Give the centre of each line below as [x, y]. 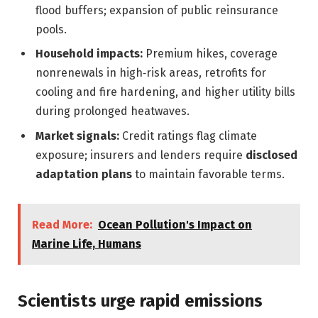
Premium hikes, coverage [210, 54]
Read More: [62, 225]
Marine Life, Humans [87, 244]
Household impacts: [89, 54]
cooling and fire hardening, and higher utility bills [165, 92]
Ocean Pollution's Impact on [175, 225]
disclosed [272, 155]
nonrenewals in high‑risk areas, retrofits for [151, 73]
